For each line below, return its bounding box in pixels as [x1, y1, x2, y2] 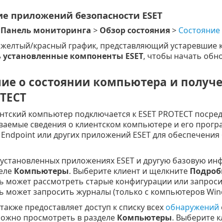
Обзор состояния [99, 24, 170, 36]
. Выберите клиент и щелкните [68, 165, 190, 176]
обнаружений [165, 201, 219, 213]
